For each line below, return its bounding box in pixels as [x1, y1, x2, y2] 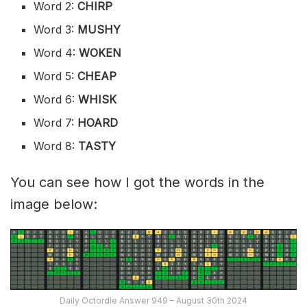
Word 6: [34, 92, 79, 106]
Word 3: [34, 22, 78, 36]
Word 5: [34, 69, 78, 83]
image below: [10, 195, 97, 212]
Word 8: [34, 138, 79, 153]
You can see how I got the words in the [10, 173, 265, 191]
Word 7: [34, 115, 78, 130]
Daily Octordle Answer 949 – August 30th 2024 [60, 295, 247, 306]
